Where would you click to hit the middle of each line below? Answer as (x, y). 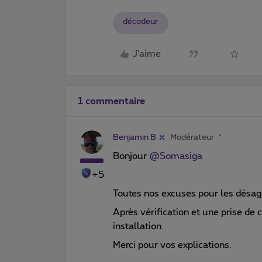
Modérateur (192, 137)
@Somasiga (176, 156)
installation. (138, 226)
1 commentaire (111, 101)
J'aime (147, 54)
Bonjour (131, 156)
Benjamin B (135, 137)
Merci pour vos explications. (172, 245)
